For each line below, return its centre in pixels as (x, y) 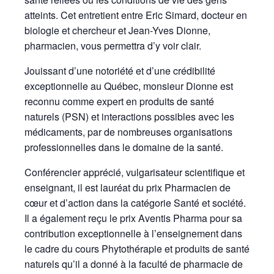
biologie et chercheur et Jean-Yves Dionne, (117, 31)
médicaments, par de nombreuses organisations (128, 132)
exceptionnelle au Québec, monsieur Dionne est (129, 86)
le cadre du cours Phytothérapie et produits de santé (137, 249)
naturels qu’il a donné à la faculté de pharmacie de (134, 264)
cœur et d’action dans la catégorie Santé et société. (135, 203)
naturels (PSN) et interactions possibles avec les (129, 117)
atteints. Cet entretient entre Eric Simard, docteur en (136, 15)
